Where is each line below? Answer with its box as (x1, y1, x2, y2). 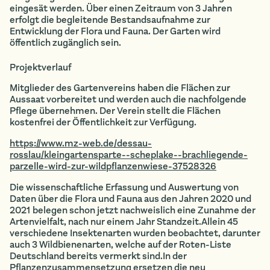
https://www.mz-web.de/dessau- (10, 137, 152, 149)
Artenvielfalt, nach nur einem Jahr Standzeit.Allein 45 (10, 215, 238, 228)
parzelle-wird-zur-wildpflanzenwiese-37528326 (10, 160, 216, 172)
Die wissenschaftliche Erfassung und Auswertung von (10, 181, 239, 193)
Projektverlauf (10, 61, 71, 74)
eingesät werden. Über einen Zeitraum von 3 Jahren (10, 2, 232, 14)
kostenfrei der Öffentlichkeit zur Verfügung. (10, 116, 196, 128)
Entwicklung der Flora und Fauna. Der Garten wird (10, 25, 221, 37)
